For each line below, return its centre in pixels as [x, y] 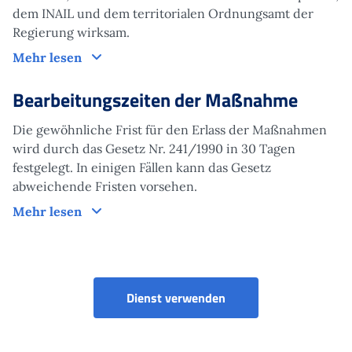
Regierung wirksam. [71, 32]
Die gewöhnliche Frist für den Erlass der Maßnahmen [170, 129]
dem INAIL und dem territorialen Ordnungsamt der [163, 13]
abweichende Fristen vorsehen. [105, 186]
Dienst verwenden [176, 297]
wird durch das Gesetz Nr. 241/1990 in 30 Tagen [154, 148]
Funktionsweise [132, 56]
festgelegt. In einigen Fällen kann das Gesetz [142, 167]
